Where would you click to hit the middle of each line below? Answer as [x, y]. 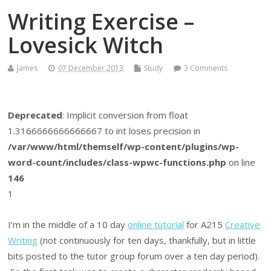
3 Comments [206, 68]
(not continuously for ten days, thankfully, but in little [147, 240]
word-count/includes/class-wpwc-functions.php [117, 162]
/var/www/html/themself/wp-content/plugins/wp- [124, 147]
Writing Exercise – [101, 22]
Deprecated [35, 115]
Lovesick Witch [86, 45]
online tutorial [156, 224]
